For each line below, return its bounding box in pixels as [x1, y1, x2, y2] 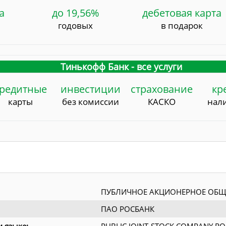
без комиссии [62, 96, 119, 108]
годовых [58, 20, 93, 32]
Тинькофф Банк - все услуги [60, 61, 182, 73]
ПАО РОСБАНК [101, 204, 154, 214]
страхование [130, 82, 193, 96]
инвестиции [60, 82, 121, 96]
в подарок [161, 20, 203, 32]
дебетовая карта [142, 6, 222, 20]
